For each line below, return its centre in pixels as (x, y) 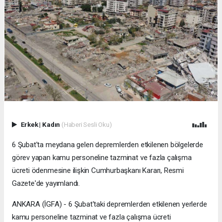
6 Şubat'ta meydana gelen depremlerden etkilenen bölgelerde (108, 144)
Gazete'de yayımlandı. (46, 183)
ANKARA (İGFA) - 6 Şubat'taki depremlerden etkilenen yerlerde (110, 204)
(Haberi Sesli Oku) (86, 124)
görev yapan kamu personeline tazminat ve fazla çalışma (102, 157)
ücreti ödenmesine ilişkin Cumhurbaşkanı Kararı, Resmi (98, 170)
